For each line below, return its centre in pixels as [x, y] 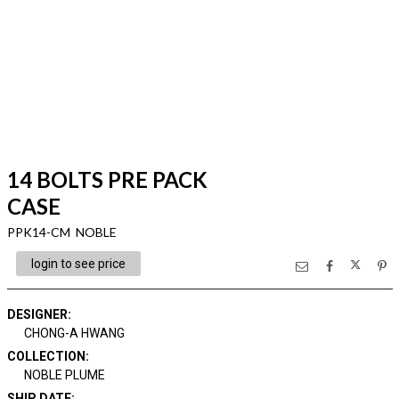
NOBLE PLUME [65, 375]
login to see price [78, 264]
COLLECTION [46, 356]
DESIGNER [37, 314]
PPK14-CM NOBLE [61, 232]
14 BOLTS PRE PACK [107, 179]
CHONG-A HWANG [74, 333]
